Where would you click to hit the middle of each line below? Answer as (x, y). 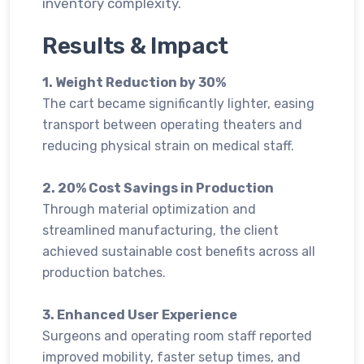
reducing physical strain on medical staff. (168, 146)
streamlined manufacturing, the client (160, 230)
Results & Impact (136, 46)
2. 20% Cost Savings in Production (158, 188)
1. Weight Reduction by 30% (134, 82)
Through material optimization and (149, 209)
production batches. (104, 273)
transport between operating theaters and (172, 125)
